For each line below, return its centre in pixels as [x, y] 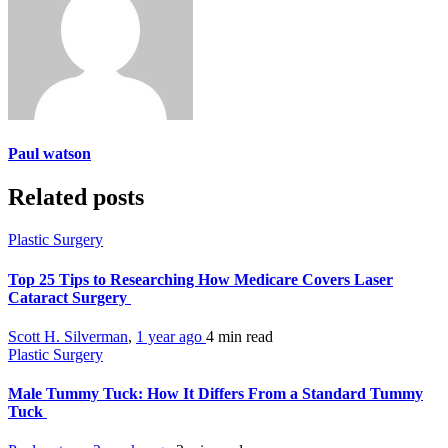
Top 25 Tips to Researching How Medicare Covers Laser [200, 279]
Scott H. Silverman [68, 336]
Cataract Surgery [69, 297]
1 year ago [171, 336]
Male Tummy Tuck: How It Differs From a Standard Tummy [215, 394]
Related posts [76, 197]
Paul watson [49, 154]
